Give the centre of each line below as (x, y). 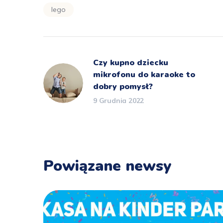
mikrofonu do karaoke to (144, 75)
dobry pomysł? (123, 87)
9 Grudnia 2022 (119, 101)
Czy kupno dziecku (131, 63)
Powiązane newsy (107, 166)
